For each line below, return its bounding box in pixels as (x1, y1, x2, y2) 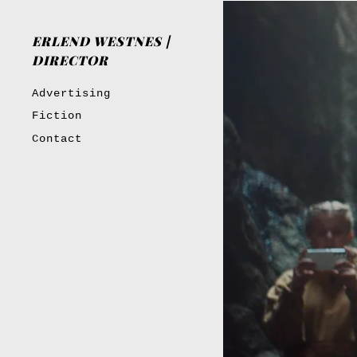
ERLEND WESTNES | (32, 33, 170, 49)
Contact (32, 132, 82, 146)
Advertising (32, 86, 111, 100)
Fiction (32, 109, 82, 123)
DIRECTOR (32, 52, 108, 69)
